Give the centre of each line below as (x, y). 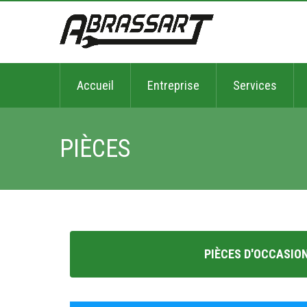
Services (255, 85)
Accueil (95, 85)
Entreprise (173, 85)
